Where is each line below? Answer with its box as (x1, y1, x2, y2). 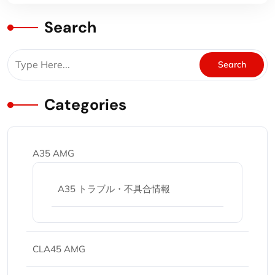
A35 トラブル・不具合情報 (58, 183, 170, 195)
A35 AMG (33, 147, 74, 159)
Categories (44, 95, 126, 115)
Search (44, 17, 96, 37)
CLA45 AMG (33, 243, 85, 255)
